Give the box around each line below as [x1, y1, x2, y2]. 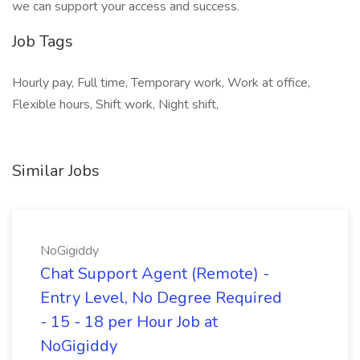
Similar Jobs [12, 160, 100, 182]
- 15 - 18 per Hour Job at [40, 311, 218, 333]
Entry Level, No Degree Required [40, 287, 282, 309]
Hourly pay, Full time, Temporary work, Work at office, [12, 74, 310, 92]
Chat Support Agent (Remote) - [40, 263, 269, 284]
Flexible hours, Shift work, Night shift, [12, 96, 219, 113]
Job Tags [12, 31, 73, 52]
